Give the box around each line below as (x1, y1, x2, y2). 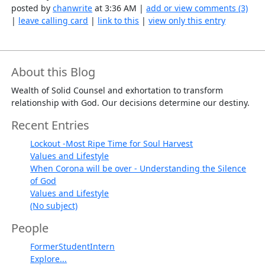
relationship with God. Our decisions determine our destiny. (11, 97, 250, 109)
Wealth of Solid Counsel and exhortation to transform (11, 85, 224, 96)
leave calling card (18, 15, 89, 27)
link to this (98, 15, 140, 27)
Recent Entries (11, 117, 90, 134)
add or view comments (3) (146, 2, 248, 14)
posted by (11, 2, 53, 14)
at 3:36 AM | (92, 2, 147, 14)
